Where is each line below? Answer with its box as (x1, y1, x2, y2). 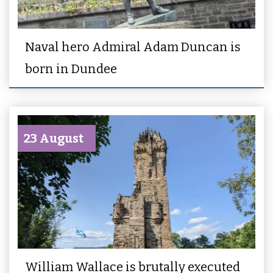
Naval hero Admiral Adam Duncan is (25, 39, 241, 54)
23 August (24, 130, 83, 146)
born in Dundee (25, 61, 117, 76)
